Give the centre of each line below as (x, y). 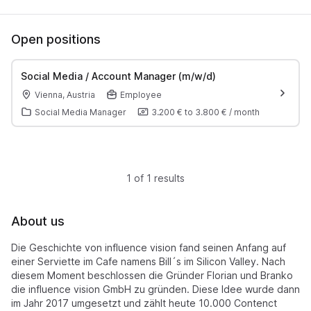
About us (38, 221)
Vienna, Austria (65, 94)
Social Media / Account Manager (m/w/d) (118, 76)
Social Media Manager (80, 112)
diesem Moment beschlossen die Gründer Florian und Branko (152, 275)
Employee (141, 94)
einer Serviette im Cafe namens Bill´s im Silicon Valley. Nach (148, 261)
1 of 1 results (155, 178)
